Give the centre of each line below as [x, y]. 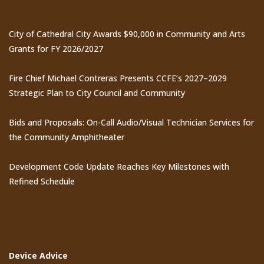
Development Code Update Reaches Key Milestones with [119, 167]
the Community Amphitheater [67, 137]
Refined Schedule [42, 181]
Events [34, 217]
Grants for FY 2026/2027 [56, 49]
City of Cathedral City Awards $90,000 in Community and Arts [127, 34]
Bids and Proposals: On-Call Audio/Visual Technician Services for [131, 123]
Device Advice [38, 256]
